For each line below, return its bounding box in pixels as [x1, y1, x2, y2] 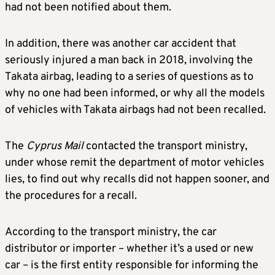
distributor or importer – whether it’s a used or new [5, 242, 254, 257]
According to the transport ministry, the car [5, 225, 217, 240]
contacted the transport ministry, [86, 139, 247, 154]
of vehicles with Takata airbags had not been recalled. [5, 103, 266, 118]
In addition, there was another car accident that [5, 37, 236, 52]
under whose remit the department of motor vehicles [5, 156, 264, 171]
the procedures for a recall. [5, 189, 137, 204]
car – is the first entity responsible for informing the [5, 258, 258, 273]
